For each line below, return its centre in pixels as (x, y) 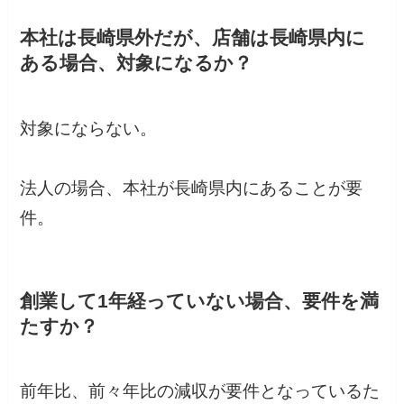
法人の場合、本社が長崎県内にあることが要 (192, 188)
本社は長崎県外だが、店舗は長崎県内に (193, 38)
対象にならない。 (89, 128)
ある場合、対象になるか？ (137, 63)
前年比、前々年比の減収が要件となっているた (200, 391)
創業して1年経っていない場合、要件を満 (200, 300)
